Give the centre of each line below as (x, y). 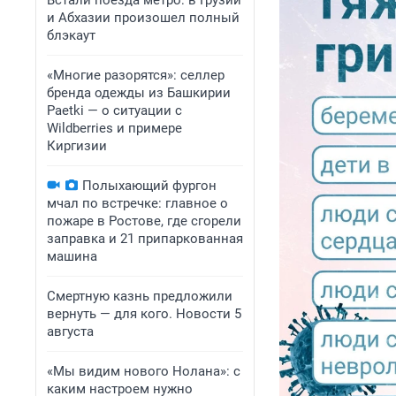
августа (70, 331)
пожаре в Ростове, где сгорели (144, 221)
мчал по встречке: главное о (137, 203)
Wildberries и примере (114, 128)
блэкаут (71, 35)
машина (72, 256)
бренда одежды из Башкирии (139, 93)
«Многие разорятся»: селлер (136, 75)
